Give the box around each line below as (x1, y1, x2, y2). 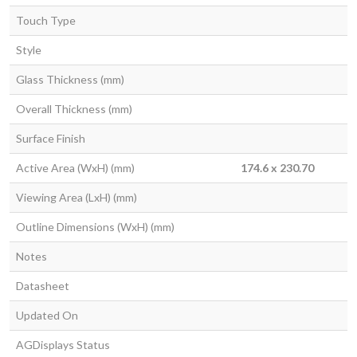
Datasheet (16, 279, 69, 293)
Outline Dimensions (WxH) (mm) (16, 220, 175, 234)
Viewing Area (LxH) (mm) (16, 190, 137, 205)
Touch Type (16, 14, 76, 28)
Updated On (16, 308, 78, 323)
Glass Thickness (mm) (16, 73, 124, 87)
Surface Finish (16, 131, 85, 146)
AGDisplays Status (16, 338, 110, 352)
